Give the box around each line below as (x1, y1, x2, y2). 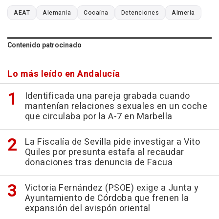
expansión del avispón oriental (24, 202, 151, 216)
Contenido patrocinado (7, 40, 82, 51)
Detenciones (121, 8, 159, 18)
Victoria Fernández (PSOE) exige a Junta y (24, 181, 198, 195)
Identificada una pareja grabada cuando (24, 89, 190, 103)
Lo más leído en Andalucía (7, 67, 120, 81)
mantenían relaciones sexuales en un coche (24, 100, 207, 113)
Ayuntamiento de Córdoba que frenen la (24, 192, 189, 205)
